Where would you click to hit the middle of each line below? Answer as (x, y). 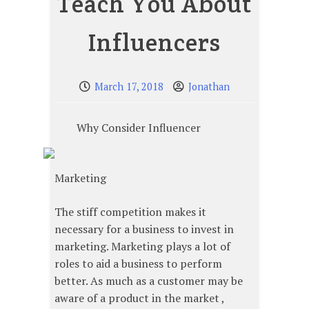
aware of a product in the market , (139, 298)
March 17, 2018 (129, 87)
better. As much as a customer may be (149, 281)
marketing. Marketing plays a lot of (142, 247)
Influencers (154, 42)
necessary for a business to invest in (144, 229)
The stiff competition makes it (130, 212)
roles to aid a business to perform (138, 264)
